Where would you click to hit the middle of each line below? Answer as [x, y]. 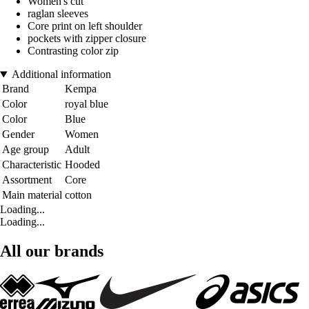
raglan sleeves [58, 14]
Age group [26, 150]
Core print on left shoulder [85, 26]
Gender [18, 134]
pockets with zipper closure [87, 39]
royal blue [87, 104]
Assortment [27, 180]
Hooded [82, 165]
